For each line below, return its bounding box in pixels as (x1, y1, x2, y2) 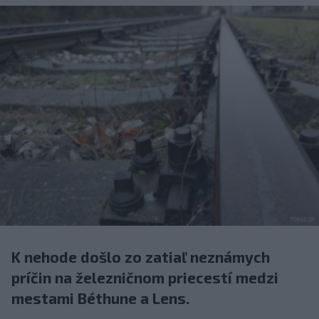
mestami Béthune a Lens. (11, 289, 189, 308)
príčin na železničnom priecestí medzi (11, 268, 278, 287)
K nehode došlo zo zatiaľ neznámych (11, 248, 270, 266)
